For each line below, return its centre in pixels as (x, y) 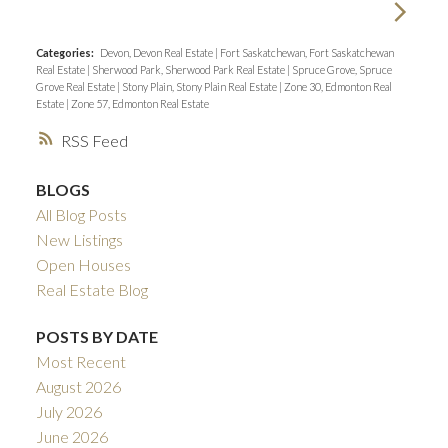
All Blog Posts (81, 214)
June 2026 (71, 436)
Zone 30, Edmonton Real (337, 86)
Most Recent (80, 361)
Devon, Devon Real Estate (157, 52)
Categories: (64, 52)
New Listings (79, 239)
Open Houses (83, 264)
